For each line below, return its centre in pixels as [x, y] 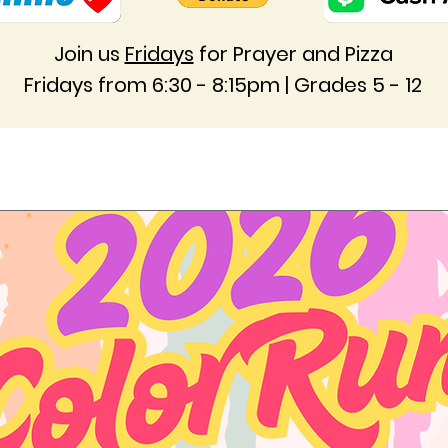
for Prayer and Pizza [293, 54]
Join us [89, 54]
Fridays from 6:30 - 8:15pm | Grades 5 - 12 [223, 85]
